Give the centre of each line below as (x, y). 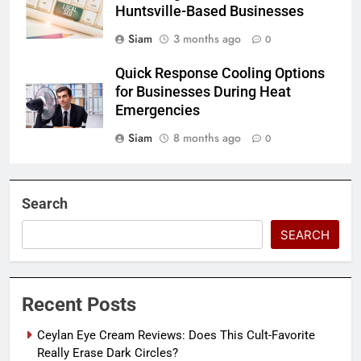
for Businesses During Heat (203, 91)
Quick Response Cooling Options (220, 73)
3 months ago (207, 38)
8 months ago (207, 137)
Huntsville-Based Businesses (210, 11)
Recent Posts (79, 304)
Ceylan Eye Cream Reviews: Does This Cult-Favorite (176, 335)
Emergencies (158, 110)
